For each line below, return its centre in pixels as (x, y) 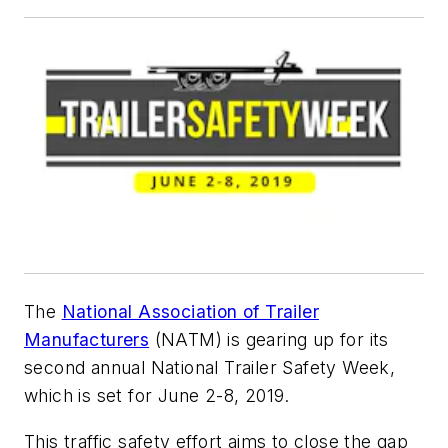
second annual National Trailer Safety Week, (210, 368)
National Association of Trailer (190, 312)
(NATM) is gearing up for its (269, 340)
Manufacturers (87, 340)
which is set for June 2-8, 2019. (157, 396)
